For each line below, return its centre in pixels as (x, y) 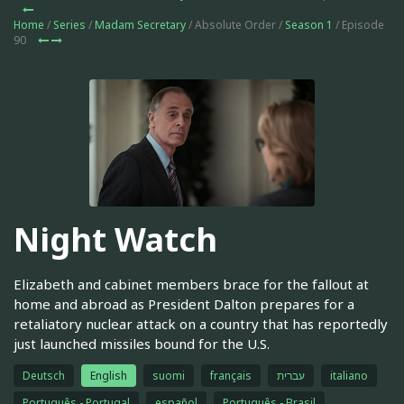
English (109, 375)
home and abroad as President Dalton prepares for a (184, 303)
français (231, 375)
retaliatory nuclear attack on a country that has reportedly (201, 323)
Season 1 (309, 25)
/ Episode (358, 25)
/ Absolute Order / (235, 25)
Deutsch (44, 375)
